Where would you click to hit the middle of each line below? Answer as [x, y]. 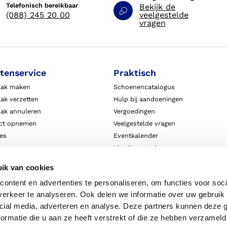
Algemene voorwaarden [150, 184]
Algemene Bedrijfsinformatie [157, 172]
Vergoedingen [134, 111]
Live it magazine [138, 147]
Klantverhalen [135, 160]
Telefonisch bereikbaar [42, 5]
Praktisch [135, 73]
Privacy [124, 196]
